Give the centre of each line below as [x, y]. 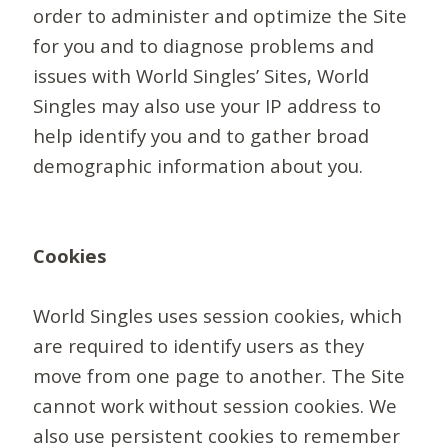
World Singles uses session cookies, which [218, 316]
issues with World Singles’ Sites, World [201, 76]
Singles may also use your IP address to [207, 106]
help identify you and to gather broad [201, 136]
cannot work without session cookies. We [215, 406]
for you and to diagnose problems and [204, 46]
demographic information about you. [198, 166]
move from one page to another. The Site [219, 376]
